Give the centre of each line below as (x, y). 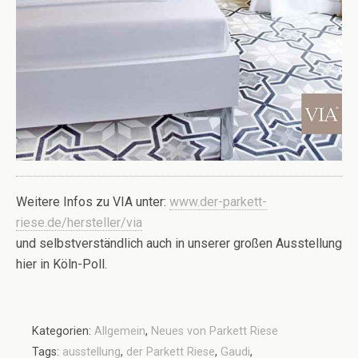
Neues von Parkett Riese (215, 331)
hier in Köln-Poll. (62, 264)
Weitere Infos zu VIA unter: (93, 201)
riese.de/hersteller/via (79, 222)
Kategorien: (63, 331)
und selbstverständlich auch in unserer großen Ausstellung (179, 243)
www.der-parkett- (218, 201)
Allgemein (120, 331)
